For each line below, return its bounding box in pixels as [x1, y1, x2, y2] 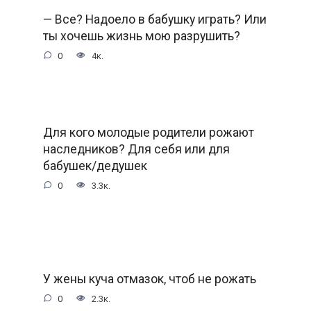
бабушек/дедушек [42, 158, 147, 173]
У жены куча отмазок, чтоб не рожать [42, 271, 256, 286]
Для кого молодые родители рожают [42, 125, 254, 140]
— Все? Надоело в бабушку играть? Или [42, 12, 267, 26]
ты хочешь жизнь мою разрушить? [42, 28, 240, 43]
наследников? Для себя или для [42, 142, 230, 156]
